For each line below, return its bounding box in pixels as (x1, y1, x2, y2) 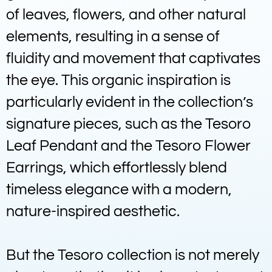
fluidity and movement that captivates (6, 50, 260, 66)
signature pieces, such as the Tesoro (6, 116, 251, 132)
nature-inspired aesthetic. (6, 203, 180, 219)
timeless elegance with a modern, (6, 182, 232, 197)
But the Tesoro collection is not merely (6, 247, 259, 263)
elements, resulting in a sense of (6, 29, 220, 44)
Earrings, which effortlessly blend (6, 160, 227, 175)
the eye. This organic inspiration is (6, 72, 231, 88)
